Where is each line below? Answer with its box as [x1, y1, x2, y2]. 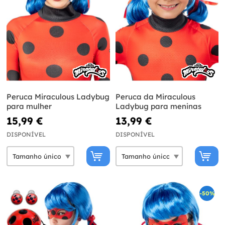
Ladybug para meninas [115, 101, 201, 111]
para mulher [7, 101, 52, 111]
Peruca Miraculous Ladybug [7, 92, 109, 102]
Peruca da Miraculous [115, 92, 195, 102]
